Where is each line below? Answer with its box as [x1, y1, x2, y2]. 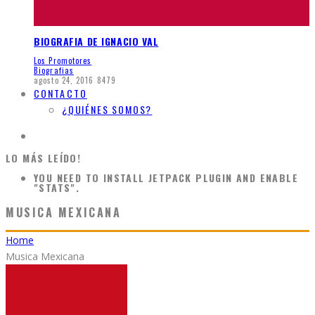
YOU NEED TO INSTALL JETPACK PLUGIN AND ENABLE [34, 170, 298, 186]
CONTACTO [34, 86, 87, 101]
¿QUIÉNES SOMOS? [62, 102, 153, 117]
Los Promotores [34, 55, 92, 67]
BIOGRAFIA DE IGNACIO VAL [34, 33, 159, 49]
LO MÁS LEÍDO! [6, 150, 82, 166]
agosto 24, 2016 [34, 75, 94, 86]
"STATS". [34, 180, 80, 195]
